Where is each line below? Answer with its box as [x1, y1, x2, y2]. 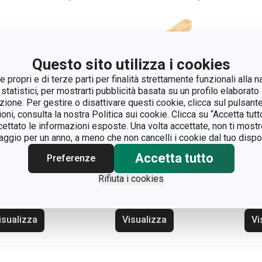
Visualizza [122, 214, 167, 225]
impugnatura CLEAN [115, 166, 204, 177]
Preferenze [46, 153, 95, 164]
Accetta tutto [135, 151, 213, 166]
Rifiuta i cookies [98, 173, 164, 184]
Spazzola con [115, 151, 177, 163]
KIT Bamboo [115, 180, 171, 191]
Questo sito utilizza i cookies [32, 56, 230, 73]
